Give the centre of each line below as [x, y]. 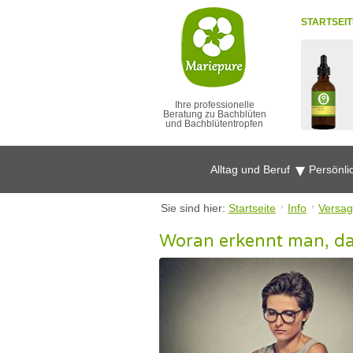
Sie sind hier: [195, 208]
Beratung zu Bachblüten [214, 114]
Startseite [252, 208]
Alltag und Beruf [252, 169]
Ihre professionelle [214, 105]
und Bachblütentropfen [214, 124]
